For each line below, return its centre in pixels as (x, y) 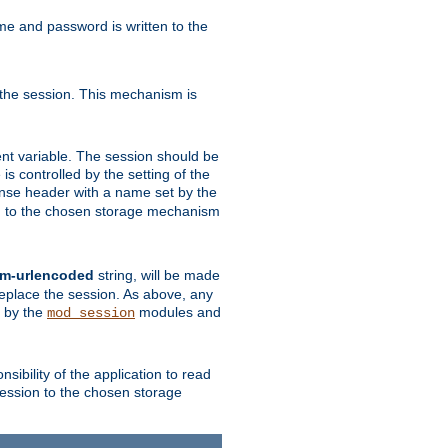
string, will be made (157, 274)
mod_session (91, 312)
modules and (178, 311)
